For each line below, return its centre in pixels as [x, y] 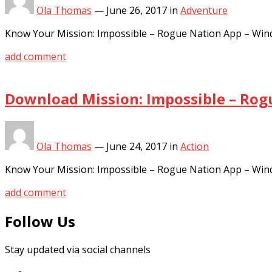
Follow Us [40, 221]
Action [195, 146]
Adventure [204, 10]
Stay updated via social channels [78, 250]
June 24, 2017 [137, 146]
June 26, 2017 [137, 10]
